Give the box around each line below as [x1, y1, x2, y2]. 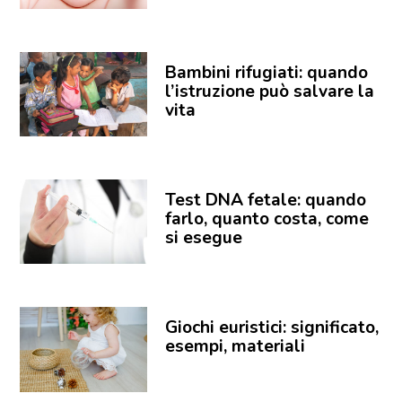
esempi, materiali [164, 335, 305, 359]
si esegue [164, 226, 242, 250]
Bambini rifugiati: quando [164, 61, 368, 85]
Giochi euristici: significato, [164, 316, 379, 340]
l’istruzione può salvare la [164, 80, 374, 104]
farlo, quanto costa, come [164, 207, 369, 232]
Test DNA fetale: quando [164, 188, 366, 213]
